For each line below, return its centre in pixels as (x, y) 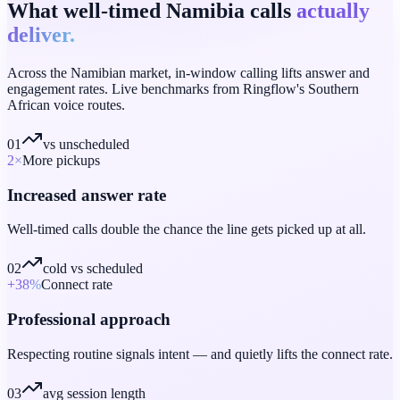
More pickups (61, 160)
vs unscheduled (86, 144)
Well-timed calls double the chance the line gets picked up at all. (187, 229)
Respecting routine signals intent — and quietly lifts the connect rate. (200, 354)
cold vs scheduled (93, 269)
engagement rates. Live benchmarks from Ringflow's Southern (183, 88)
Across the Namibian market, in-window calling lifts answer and (188, 72)
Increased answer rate (87, 195)
